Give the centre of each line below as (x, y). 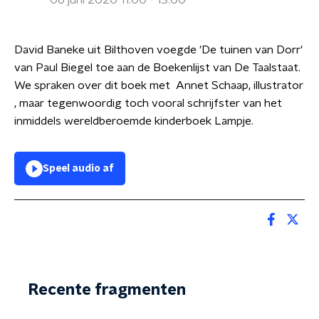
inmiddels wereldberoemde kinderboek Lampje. (135, 121)
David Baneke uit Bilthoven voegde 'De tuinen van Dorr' (158, 50)
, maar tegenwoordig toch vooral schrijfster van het (148, 103)
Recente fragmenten (107, 290)
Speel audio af (78, 169)
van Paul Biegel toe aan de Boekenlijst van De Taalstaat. (157, 68)
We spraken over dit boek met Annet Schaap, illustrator (159, 85)
